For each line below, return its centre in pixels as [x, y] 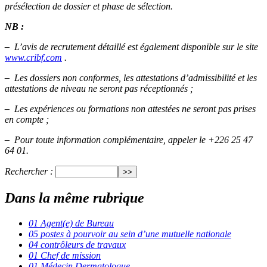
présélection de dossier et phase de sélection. [89, 7]
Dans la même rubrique [74, 198]
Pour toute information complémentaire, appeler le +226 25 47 [131, 140]
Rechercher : [29, 172]
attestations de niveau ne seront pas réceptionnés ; [99, 89]
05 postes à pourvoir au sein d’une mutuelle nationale [130, 234]
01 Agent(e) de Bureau [71, 223]
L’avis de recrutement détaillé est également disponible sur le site [134, 47]
